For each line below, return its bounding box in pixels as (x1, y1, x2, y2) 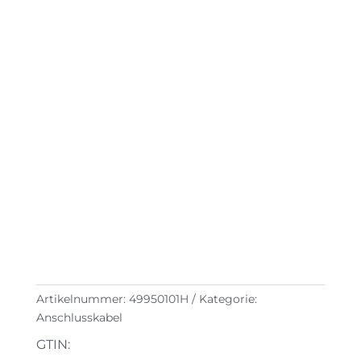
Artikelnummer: (35, 292, 129, 307)
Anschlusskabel (35, 310, 122, 326)
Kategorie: (198, 292, 257, 307)
